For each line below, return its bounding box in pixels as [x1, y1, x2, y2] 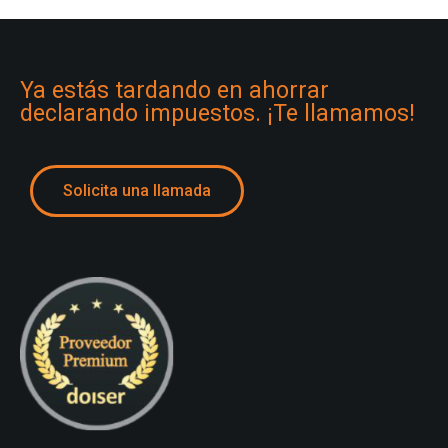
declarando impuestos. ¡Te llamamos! [20, 99, 415, 127]
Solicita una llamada [63, 180, 211, 200]
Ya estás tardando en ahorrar [20, 76, 329, 104]
